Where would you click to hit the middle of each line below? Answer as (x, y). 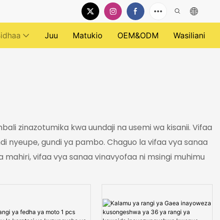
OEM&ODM (138, 35)
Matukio (88, 35)
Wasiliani (189, 35)
